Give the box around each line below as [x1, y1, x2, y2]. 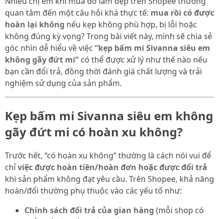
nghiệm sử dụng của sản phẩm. [5, 77, 122, 88]
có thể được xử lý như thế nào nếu [79, 54, 207, 65]
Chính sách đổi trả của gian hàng [24, 204, 154, 216]
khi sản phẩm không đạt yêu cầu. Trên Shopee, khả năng [5, 173, 214, 184]
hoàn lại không [5, 19, 65, 30]
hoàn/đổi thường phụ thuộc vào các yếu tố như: [5, 185, 182, 196]
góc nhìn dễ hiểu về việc [5, 42, 95, 53]
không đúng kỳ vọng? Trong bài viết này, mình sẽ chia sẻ [5, 30, 212, 42]
